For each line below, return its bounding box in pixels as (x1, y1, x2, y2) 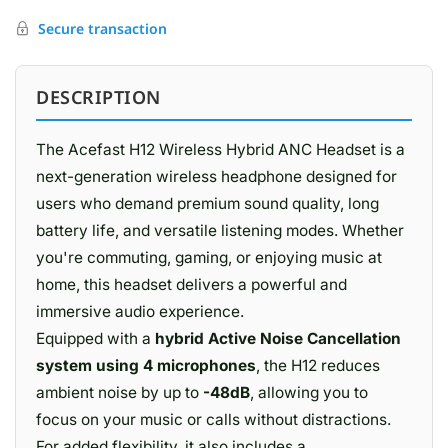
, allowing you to (250, 383, 368, 402)
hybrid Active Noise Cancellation (155, 329, 401, 348)
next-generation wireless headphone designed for (36, 167, 397, 186)
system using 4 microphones (36, 356, 256, 375)
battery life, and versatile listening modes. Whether (36, 221, 404, 240)
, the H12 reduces (256, 356, 380, 375)
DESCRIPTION (36, 85, 161, 109)
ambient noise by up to (36, 383, 203, 402)
